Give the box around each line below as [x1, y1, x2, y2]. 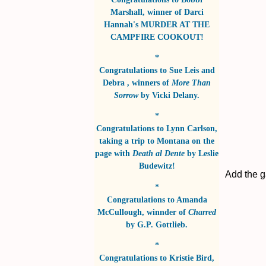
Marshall [110, 7, 142, 17]
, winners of [127, 77, 172, 87]
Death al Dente [132, 148, 185, 159]
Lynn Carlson [166, 123, 215, 134]
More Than [172, 77, 211, 87]
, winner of [142, 7, 184, 17]
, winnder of [142, 207, 188, 217]
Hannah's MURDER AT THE [104, 19, 210, 29]
